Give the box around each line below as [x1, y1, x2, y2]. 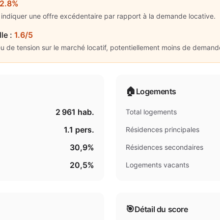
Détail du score [134, 204, 188, 214]
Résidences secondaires [126, 143, 203, 151]
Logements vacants [126, 161, 189, 169]
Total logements [126, 108, 177, 116]
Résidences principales [126, 125, 199, 134]
